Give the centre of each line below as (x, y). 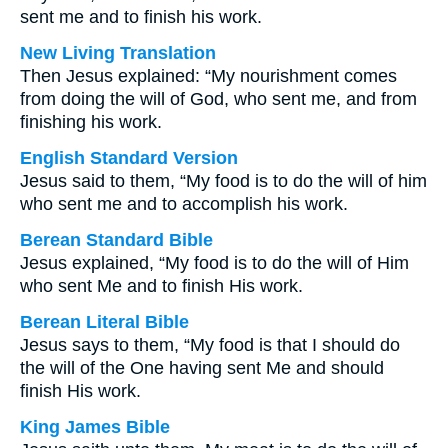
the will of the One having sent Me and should (202, 368)
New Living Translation (118, 53)
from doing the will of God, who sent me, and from (218, 99)
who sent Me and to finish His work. (161, 286)
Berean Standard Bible (116, 240)
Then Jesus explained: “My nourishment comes (208, 76)
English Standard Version (129, 158)
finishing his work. (91, 122)
